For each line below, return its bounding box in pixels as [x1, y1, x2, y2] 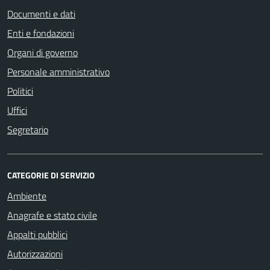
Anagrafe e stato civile [7, 207, 97, 222]
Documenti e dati [7, 6, 75, 21]
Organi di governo [7, 45, 78, 60]
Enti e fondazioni [7, 25, 74, 40]
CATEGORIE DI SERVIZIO [7, 168, 95, 181]
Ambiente [7, 188, 46, 203]
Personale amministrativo [7, 64, 110, 79]
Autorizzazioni [7, 246, 63, 261]
